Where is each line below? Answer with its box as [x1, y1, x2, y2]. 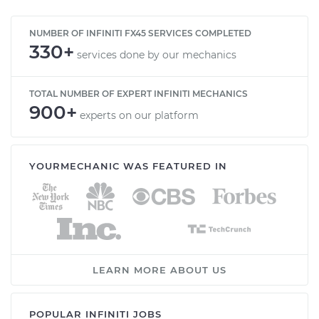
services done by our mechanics [77, 48, 236, 61]
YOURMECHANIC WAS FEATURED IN [29, 159, 227, 172]
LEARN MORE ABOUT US [93, 263, 226, 276]
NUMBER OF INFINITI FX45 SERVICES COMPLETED [29, 27, 251, 38]
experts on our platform [80, 108, 199, 122]
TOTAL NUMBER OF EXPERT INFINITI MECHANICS [29, 88, 248, 99]
